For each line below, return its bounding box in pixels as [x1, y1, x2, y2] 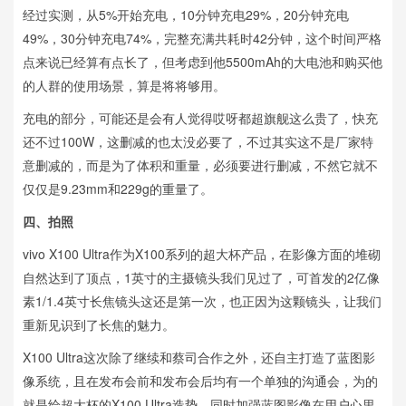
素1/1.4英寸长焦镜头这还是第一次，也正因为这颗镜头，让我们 [23, 291, 382, 310]
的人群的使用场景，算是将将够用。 [23, 75, 226, 94]
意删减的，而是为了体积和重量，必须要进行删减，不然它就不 [23, 155, 378, 174]
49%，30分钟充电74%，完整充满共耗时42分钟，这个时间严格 [23, 28, 382, 47]
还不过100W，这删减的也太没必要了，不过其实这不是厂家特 [23, 131, 373, 150]
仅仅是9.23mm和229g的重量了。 [23, 179, 213, 198]
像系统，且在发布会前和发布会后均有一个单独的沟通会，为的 [23, 371, 378, 390]
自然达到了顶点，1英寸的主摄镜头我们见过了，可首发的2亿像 [23, 267, 380, 286]
